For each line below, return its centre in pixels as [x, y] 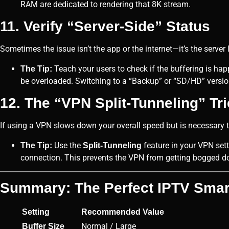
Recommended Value [123, 212]
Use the [67, 145]
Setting [36, 212]
